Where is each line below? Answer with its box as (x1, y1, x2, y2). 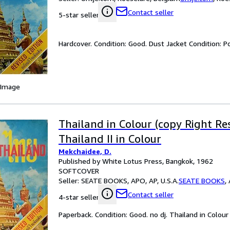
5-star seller (59, 10, 99, 19)
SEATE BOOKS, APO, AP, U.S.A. (81, 176, 179, 185)
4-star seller (59, 193, 99, 201)
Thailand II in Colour (59, 132, 161, 145)
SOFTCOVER (59, 166, 99, 175)
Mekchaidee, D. (59, 147, 111, 156)
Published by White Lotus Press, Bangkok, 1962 (59, 157, 213, 165)
